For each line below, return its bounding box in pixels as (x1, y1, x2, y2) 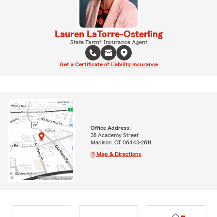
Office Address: (90, 124, 131, 131)
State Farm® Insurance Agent (70, 39, 147, 45)
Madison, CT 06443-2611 (90, 139, 151, 145)
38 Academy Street (90, 132, 139, 138)
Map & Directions (96, 151, 141, 157)
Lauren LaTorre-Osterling (54, 29, 163, 39)
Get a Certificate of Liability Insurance (59, 61, 158, 67)
